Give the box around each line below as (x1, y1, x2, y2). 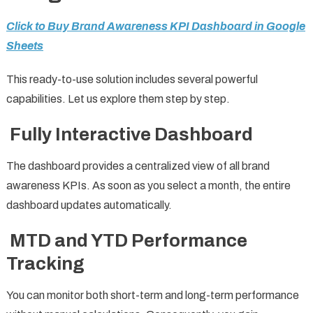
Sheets (6, 40, 43, 52)
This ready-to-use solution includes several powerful (6, 73, 258, 86)
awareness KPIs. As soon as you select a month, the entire (6, 180, 291, 192)
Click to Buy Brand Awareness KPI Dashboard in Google (6, 20, 305, 33)
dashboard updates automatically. (6, 199, 172, 212)
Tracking (6, 254, 85, 274)
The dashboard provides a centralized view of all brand (6, 160, 270, 173)
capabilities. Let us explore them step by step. (6, 93, 230, 105)
